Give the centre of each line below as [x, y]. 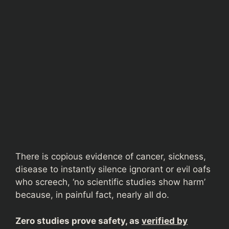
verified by [165, 221]
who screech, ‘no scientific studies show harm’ [110, 182]
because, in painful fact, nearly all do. [92, 195]
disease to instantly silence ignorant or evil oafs [113, 169]
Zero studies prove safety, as [78, 221]
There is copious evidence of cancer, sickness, [111, 156]
